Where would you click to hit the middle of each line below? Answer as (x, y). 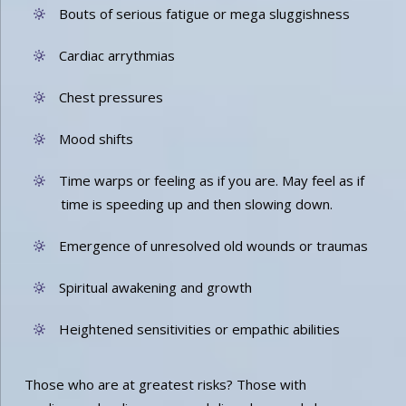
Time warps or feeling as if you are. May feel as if (211, 180)
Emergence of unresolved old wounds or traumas (213, 245)
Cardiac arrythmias (116, 55)
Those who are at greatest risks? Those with (165, 384)
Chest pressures (111, 97)
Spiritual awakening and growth (155, 287)
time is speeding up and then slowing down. (196, 203)
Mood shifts (96, 138)
